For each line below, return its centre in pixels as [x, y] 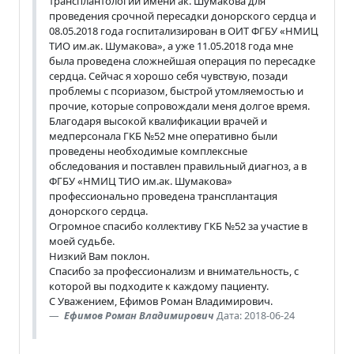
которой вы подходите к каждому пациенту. [159, 286]
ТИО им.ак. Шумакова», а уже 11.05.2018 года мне [171, 45]
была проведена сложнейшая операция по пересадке [182, 60]
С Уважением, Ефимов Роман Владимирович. [161, 301]
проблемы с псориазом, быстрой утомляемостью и [176, 90]
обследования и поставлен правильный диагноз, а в [178, 166]
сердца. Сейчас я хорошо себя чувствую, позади [168, 75]
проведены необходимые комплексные [148, 151]
